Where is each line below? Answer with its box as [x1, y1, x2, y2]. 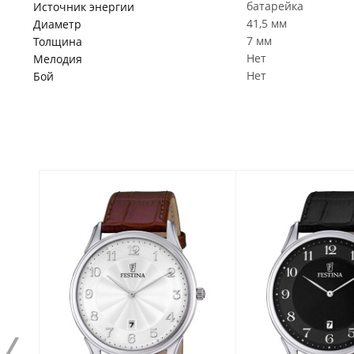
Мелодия [33, 51, 82, 66]
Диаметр [33, 17, 81, 32]
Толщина [33, 34, 82, 49]
